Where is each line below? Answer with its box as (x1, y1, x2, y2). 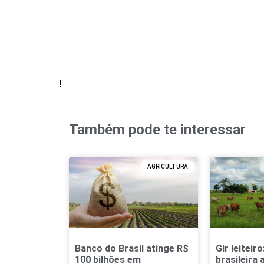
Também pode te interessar (69, 121, 246, 138)
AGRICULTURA (147, 163, 188, 170)
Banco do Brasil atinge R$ (75, 243, 189, 255)
